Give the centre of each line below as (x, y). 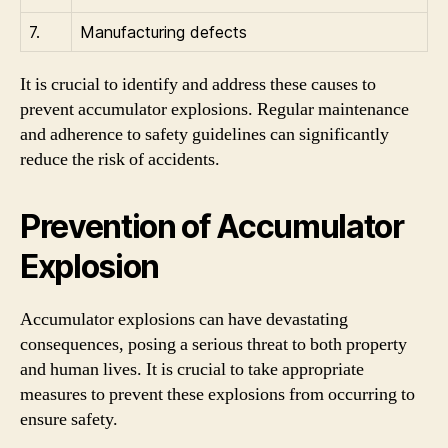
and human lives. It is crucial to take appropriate (192, 369)
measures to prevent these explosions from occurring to (217, 394)
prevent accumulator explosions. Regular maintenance (214, 109)
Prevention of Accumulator (212, 226)
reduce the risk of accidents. (120, 159)
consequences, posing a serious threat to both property (213, 344)
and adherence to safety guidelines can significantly (204, 134)
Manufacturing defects (163, 31)
